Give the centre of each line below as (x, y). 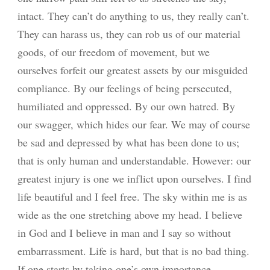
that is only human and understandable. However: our (134, 161)
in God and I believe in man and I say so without (124, 233)
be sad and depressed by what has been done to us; (129, 143)
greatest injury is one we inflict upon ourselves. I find (135, 179)
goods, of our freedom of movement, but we (114, 52)
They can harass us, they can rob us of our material (129, 34)
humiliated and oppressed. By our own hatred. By (127, 106)
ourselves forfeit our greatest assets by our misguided (133, 70)
